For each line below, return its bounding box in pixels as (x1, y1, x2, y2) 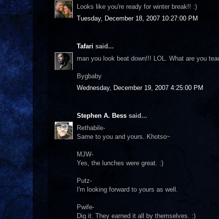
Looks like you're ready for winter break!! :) (77, 2, 197, 10)
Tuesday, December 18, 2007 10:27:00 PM (77, 15, 198, 22)
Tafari (77, 43, 93, 50)
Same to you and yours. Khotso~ (77, 132, 171, 140)
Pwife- (77, 203, 94, 211)
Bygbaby (77, 72, 102, 80)
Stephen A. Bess (77, 112, 127, 119)
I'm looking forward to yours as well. (77, 185, 178, 193)
